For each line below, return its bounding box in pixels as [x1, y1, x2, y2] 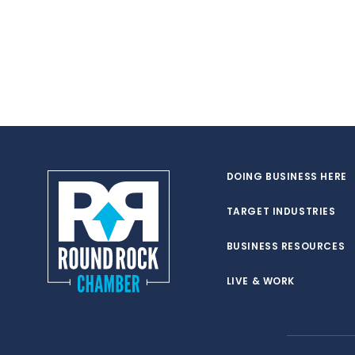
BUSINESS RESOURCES [226, 239, 345, 253]
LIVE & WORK [226, 274, 296, 288]
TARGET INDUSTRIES [226, 204, 336, 218]
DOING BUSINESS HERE [226, 170, 347, 183]
